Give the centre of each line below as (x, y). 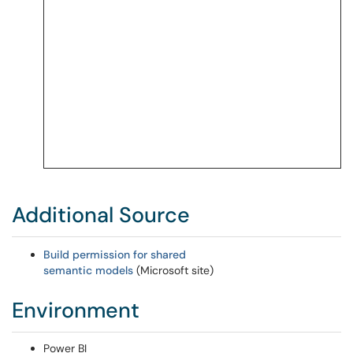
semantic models (90, 270)
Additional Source (101, 215)
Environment (76, 310)
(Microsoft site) (175, 270)
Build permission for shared (115, 255)
